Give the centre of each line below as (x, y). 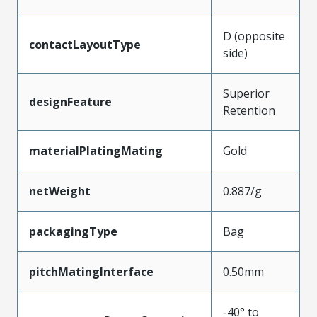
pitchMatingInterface (91, 272)
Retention (249, 110)
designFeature (70, 102)
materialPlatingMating (96, 151)
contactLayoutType (85, 45)
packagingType (73, 231)
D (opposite (254, 36)
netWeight (60, 191)
